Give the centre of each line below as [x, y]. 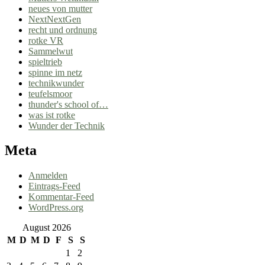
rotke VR [46, 40]
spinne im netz [55, 72]
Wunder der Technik [67, 125]
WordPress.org [56, 208]
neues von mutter [60, 8]
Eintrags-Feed [54, 186]
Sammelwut [51, 51]
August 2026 [47, 228]
